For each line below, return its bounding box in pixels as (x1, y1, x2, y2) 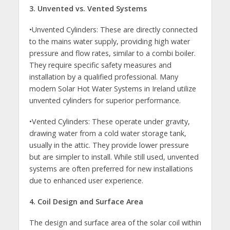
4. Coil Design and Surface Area (29, 197, 143, 207)
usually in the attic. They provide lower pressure (29, 140, 189, 150)
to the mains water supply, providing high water (29, 36, 190, 47)
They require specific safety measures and (29, 60, 171, 70)
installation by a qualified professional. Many (29, 72, 178, 82)
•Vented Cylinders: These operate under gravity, (29, 117, 190, 127)
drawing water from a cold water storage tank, (29, 128, 186, 139)
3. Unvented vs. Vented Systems (29, 4, 147, 14)
